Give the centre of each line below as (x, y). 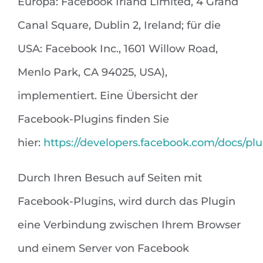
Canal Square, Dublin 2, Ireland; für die (119, 26)
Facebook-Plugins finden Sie (93, 119)
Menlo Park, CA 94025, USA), (92, 73)
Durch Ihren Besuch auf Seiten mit (110, 178)
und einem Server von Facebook (103, 249)
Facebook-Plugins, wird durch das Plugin (127, 202)
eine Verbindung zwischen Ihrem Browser (129, 225)
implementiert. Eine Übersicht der (108, 96)
